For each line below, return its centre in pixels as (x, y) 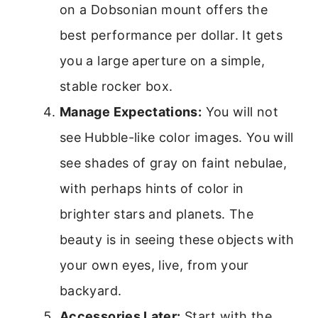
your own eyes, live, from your (154, 265)
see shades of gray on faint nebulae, (173, 163)
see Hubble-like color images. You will (177, 138)
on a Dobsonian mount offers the (164, 10)
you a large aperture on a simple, (162, 61)
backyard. (91, 291)
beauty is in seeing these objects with (177, 240)
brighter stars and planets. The (157, 214)
